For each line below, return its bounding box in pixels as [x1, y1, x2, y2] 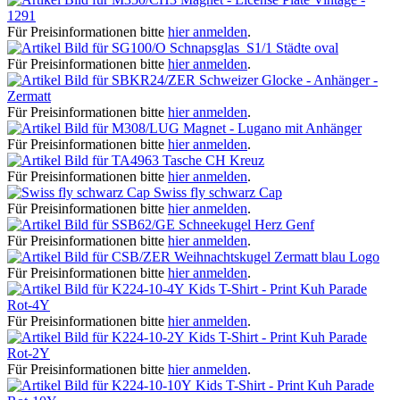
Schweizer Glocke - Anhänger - [199, 71, 378, 87]
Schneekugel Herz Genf [179, 216, 314, 232]
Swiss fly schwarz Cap [154, 184, 282, 200]
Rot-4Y [7, 296, 50, 312]
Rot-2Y [7, 345, 50, 361]
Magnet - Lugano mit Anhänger [183, 120, 362, 136]
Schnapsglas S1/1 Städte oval [170, 39, 338, 55]
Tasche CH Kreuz [162, 152, 264, 168]
